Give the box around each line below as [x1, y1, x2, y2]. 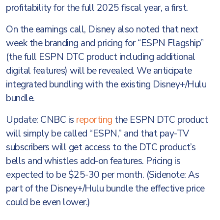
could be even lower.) [6, 196, 90, 209]
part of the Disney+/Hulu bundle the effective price [6, 182, 205, 195]
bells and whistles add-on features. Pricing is [6, 155, 180, 167]
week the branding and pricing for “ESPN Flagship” [6, 37, 204, 50]
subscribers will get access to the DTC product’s [6, 141, 195, 154]
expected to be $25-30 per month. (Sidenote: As [6, 168, 199, 181]
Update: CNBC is [6, 113, 76, 126]
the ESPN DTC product [112, 113, 208, 126]
